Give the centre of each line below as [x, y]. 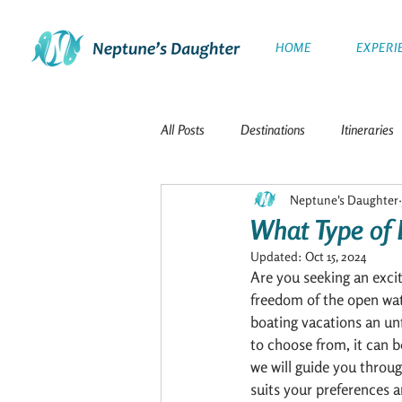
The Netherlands [240, 345]
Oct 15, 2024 [336, 256]
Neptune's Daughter [344, 199]
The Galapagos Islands [258, 201]
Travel [371, 201]
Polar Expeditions [241, 273]
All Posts [183, 130]
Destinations [273, 130]
